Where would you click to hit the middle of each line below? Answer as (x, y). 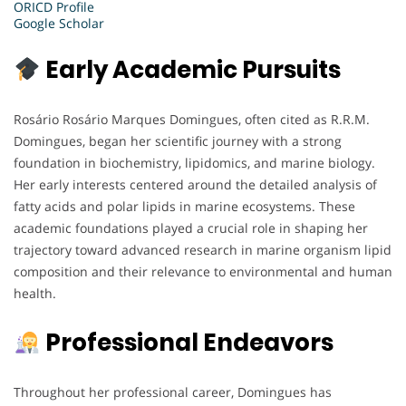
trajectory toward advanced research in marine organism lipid (203, 250)
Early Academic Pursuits (190, 70)
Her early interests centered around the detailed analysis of (195, 185)
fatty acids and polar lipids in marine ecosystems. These (184, 207)
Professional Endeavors (187, 343)
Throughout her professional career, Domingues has (173, 392)
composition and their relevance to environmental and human (203, 272)
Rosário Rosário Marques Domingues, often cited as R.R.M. (192, 120)
